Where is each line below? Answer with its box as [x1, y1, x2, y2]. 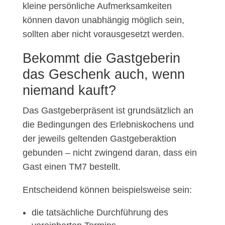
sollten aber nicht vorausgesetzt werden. [22, 29, 184, 40]
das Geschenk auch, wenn [22, 67, 185, 82]
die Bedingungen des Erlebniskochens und [22, 120, 194, 130]
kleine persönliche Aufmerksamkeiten [22, 1, 172, 12]
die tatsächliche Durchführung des [31, 207, 168, 218]
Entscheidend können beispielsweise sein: [22, 185, 192, 195]
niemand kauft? [22, 83, 116, 98]
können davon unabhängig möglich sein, [22, 15, 184, 26]
